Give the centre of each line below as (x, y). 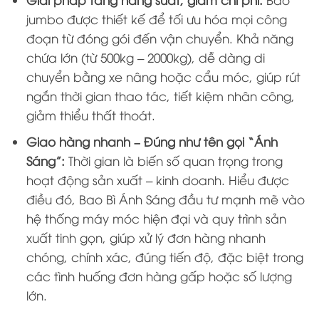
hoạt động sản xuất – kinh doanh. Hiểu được (158, 179)
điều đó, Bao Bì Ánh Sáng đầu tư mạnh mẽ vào (166, 199)
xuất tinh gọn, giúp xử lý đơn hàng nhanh (146, 237)
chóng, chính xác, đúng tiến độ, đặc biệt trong (165, 256)
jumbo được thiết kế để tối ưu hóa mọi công (157, 19)
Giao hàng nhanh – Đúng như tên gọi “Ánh (152, 141)
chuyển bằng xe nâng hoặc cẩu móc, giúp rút (164, 76)
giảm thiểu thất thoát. (91, 115)
